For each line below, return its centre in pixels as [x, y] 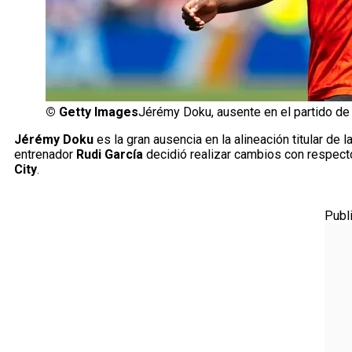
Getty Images [99, 112]
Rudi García [110, 155]
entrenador [45, 155]
